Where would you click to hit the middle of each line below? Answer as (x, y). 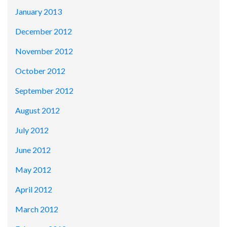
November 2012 (44, 51)
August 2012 (37, 110)
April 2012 (34, 190)
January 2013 (39, 12)
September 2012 (44, 91)
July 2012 (32, 130)
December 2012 (44, 31)
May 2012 (33, 170)
